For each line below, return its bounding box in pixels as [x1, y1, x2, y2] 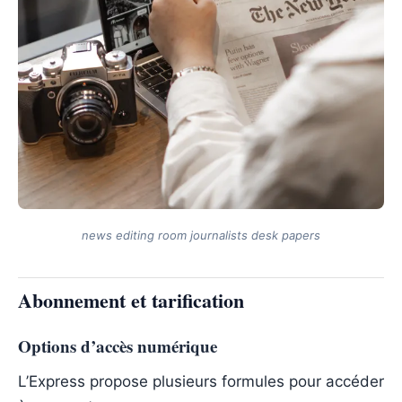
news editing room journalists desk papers [82, 227, 320, 242]
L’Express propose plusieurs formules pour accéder [18, 371, 384, 390]
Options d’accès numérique [18, 333, 217, 358]
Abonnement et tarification [18, 284, 244, 315]
